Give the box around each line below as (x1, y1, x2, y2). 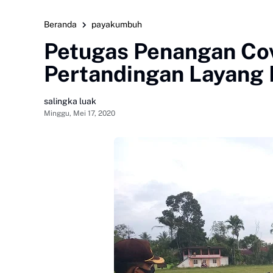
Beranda (44, 19, 77, 29)
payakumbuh (91, 19, 142, 29)
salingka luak (44, 96, 96, 106)
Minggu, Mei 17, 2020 (44, 108, 115, 118)
